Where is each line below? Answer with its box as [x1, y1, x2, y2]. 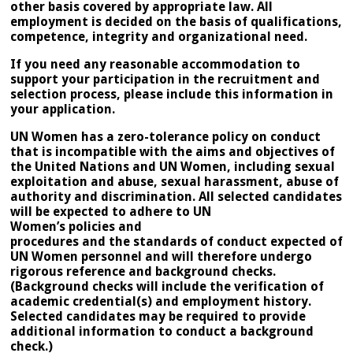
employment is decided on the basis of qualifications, [10, 13, 342, 29]
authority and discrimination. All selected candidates [10, 188, 342, 204]
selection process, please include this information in [10, 86, 333, 102]
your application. [10, 101, 115, 117]
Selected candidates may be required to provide [10, 308, 306, 324]
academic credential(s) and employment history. [10, 293, 311, 309]
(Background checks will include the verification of [10, 278, 324, 294]
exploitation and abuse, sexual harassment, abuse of [10, 173, 339, 189]
